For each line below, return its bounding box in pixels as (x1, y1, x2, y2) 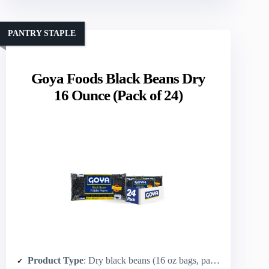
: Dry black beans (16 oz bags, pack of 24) (83, 255, 210, 266)
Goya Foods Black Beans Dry (31, 70, 206, 87)
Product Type (28, 255, 83, 266)
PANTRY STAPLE (8, 28, 76, 38)
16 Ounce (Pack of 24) (54, 87, 183, 104)
